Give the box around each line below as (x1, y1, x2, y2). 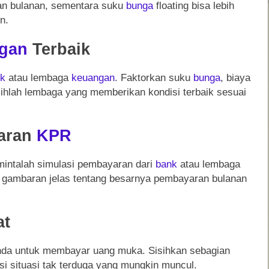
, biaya (220, 71, 250, 83)
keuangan (71, 71, 115, 83)
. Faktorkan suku (115, 71, 193, 83)
